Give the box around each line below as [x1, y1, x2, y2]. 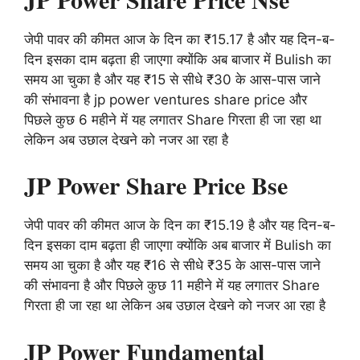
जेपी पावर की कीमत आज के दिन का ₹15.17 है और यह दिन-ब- [24, 31, 335, 47]
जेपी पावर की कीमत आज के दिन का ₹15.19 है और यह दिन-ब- [24, 217, 336, 234]
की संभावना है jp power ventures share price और [24, 91, 307, 108]
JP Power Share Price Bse [24, 167, 288, 203]
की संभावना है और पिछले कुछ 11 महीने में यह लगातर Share [24, 277, 320, 294]
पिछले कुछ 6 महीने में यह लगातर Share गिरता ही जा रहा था [24, 111, 321, 128]
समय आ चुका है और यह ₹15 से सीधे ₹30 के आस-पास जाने [24, 71, 321, 88]
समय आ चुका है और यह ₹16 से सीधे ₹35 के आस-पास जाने [24, 257, 321, 274]
